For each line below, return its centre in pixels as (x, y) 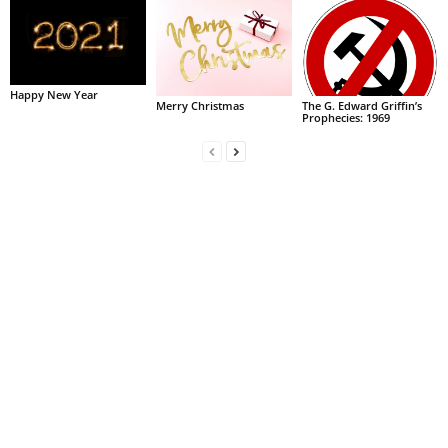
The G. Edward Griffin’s (361, 105)
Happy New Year (54, 94)
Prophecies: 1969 (345, 117)
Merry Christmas (199, 105)
